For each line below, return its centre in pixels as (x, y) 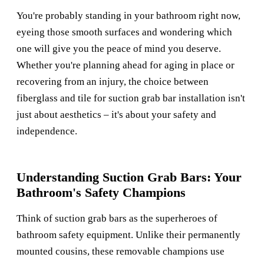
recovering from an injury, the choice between (113, 82)
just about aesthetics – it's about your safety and (116, 115)
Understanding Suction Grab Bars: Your (129, 177)
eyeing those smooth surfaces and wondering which (124, 32)
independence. (47, 131)
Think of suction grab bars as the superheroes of (117, 219)
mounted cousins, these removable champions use (121, 252)
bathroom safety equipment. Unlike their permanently (128, 235)
